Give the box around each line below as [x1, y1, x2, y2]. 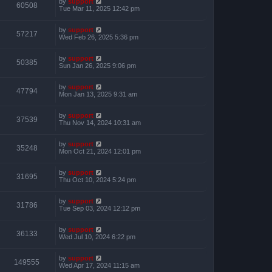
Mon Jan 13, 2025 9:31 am [59, 90, 137, 98]
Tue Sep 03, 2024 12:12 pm [59, 204, 140, 212]
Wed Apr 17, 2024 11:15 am [59, 261, 140, 269]
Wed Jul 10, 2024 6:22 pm [59, 233, 135, 240]
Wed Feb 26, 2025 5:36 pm [59, 33, 138, 41]
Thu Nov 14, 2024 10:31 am [59, 118, 141, 126]
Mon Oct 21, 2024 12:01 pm [59, 147, 141, 155]
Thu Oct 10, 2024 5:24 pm [59, 175, 136, 183]
